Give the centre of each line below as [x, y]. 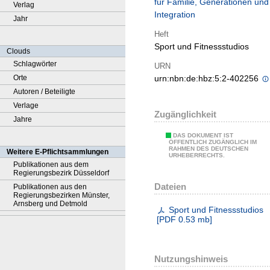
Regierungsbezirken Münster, [61, 195]
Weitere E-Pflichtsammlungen [58, 152]
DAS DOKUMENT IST [203, 136]
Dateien [170, 186]
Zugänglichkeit [185, 115]
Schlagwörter [35, 64]
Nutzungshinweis [191, 259]
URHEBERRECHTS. [197, 155]
